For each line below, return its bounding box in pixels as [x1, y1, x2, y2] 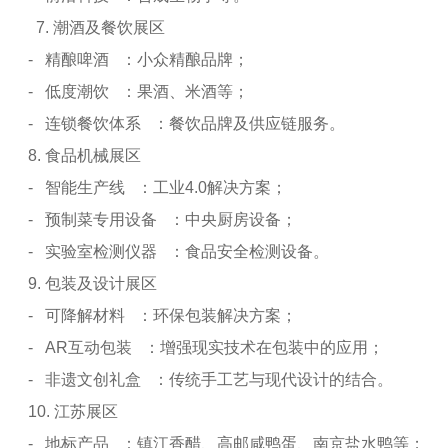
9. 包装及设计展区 [28, 275, 165, 292]
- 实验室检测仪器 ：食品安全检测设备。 [28, 243, 329, 260]
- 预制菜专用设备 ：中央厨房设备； [28, 211, 297, 228]
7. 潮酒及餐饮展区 [28, 19, 173, 36]
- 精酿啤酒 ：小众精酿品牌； [28, 51, 249, 68]
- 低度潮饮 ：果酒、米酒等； [28, 83, 249, 100]
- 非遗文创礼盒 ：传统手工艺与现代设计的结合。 [28, 371, 393, 388]
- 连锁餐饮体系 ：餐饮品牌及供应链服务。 [28, 115, 345, 132]
